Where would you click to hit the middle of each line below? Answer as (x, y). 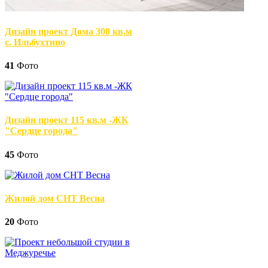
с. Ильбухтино (35, 42)
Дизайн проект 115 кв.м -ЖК (67, 120)
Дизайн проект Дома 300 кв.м (68, 31)
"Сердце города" (41, 131)
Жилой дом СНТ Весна (55, 198)
